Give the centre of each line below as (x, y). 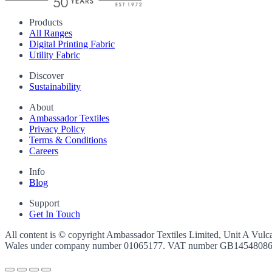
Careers (44, 151)
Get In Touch (55, 214)
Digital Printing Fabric (72, 44)
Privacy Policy (57, 129)
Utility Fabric (55, 55)
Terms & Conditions (68, 140)
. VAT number (191, 246)
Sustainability (55, 87)
